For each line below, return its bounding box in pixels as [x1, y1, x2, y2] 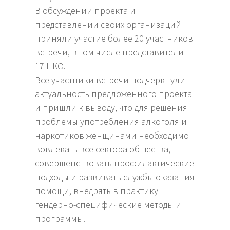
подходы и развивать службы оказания [35, 171, 195, 183]
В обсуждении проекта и [35, 5, 136, 17]
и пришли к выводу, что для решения [35, 102, 188, 114]
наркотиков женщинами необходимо [35, 129, 189, 142]
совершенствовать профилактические [35, 157, 195, 169]
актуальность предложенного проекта [35, 88, 193, 100]
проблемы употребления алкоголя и [35, 116, 187, 128]
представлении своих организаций [35, 18, 182, 31]
